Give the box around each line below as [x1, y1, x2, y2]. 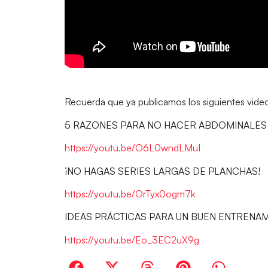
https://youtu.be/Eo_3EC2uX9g [64, 233, 199, 246]
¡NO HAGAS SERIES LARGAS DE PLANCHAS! [64, 165, 260, 177]
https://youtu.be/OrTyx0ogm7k [64, 187, 195, 200]
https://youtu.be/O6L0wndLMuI [64, 142, 200, 154]
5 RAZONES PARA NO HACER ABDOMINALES [64, 118, 267, 131]
